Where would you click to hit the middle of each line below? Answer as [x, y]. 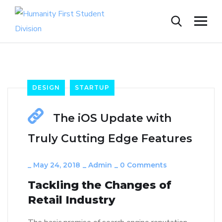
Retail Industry [72, 200]
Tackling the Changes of [100, 185]
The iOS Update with [112, 118]
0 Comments [143, 165]
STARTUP [92, 87]
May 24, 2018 [57, 165]
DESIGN [46, 87]
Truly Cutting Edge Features [110, 139]
